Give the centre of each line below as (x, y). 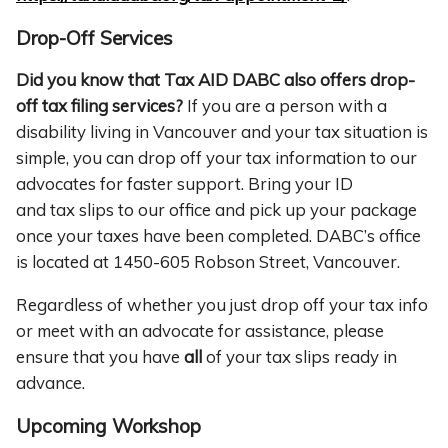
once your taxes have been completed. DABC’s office (218, 236)
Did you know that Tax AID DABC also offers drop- (215, 80)
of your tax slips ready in (299, 357)
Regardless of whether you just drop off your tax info (222, 305)
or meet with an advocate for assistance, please (200, 331)
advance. (50, 383)
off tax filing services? (99, 106)
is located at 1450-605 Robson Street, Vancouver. (208, 262)
